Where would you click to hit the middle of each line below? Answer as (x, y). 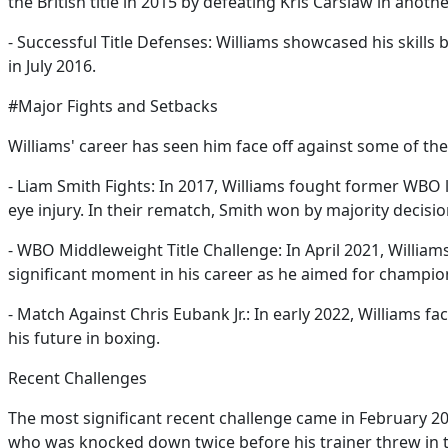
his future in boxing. (84, 338)
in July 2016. (52, 66)
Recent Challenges (77, 378)
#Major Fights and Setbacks (113, 106)
